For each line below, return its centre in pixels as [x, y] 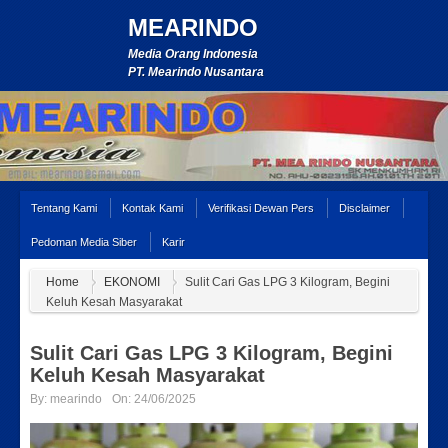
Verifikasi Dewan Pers [261, 208]
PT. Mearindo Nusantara [196, 72]
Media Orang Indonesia [193, 54]
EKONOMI [132, 282]
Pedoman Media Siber [84, 242]
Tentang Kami [64, 208]
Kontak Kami [152, 208]
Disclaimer [364, 208]
